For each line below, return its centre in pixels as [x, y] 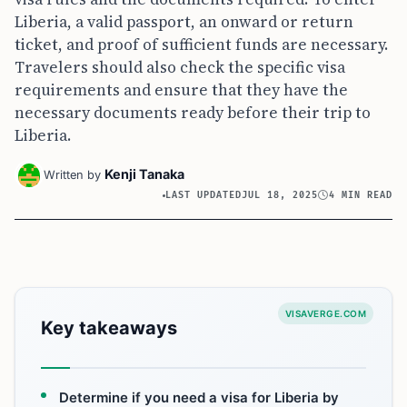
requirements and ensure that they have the [181, 89]
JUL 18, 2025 [280, 195]
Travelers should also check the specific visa [180, 67]
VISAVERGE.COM [325, 313]
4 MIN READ [361, 195]
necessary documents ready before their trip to [193, 112]
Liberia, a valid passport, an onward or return [184, 21]
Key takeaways [109, 328]
